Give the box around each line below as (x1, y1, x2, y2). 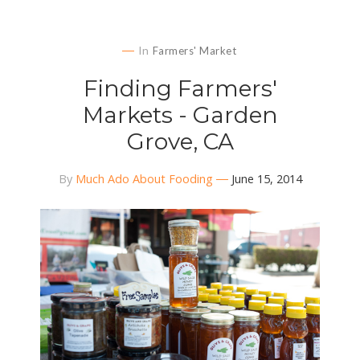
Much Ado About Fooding (75, 170, 213, 186)
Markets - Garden (82, 100, 278, 129)
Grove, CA (126, 127, 234, 155)
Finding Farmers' (83, 74, 277, 102)
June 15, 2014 (231, 170, 302, 186)
